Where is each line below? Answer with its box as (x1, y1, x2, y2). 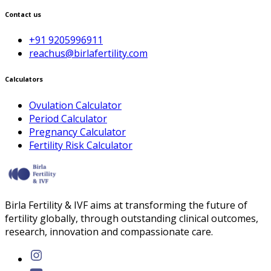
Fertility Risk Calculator (29, 139, 132, 152)
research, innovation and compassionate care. (5, 225, 213, 239)
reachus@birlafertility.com (29, 47, 148, 60)
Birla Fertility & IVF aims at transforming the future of (5, 198, 247, 212)
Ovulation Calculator (29, 99, 122, 113)
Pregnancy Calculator (29, 125, 126, 139)
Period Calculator (29, 112, 107, 126)
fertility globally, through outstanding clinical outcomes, (5, 212, 258, 226)
